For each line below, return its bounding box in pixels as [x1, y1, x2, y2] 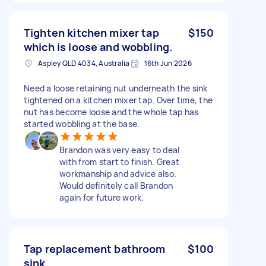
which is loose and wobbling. [24, 39, 173, 54]
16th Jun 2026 [144, 58, 192, 68]
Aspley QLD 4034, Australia [38, 58, 130, 68]
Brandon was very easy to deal [59, 144, 180, 156]
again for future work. [59, 191, 144, 203]
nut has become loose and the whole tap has [24, 106, 199, 118]
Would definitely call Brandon [59, 179, 173, 191]
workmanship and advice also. [59, 167, 176, 179]
